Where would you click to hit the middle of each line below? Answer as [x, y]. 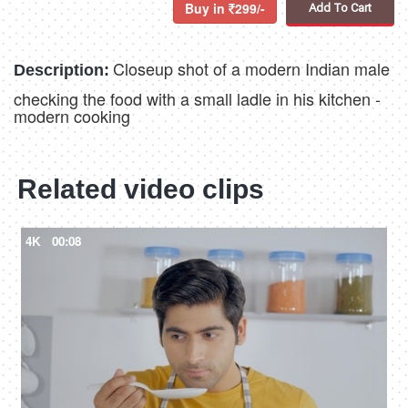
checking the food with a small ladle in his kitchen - [197, 99]
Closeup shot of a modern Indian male [251, 69]
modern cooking [72, 116]
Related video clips [141, 189]
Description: [61, 71]
